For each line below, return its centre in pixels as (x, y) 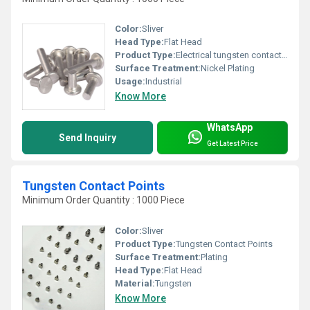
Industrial (164, 82)
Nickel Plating (228, 69)
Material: (135, 283)
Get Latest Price (232, 143)
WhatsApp (230, 128)
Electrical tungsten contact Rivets (229, 55)
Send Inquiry (88, 138)
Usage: (130, 82)
